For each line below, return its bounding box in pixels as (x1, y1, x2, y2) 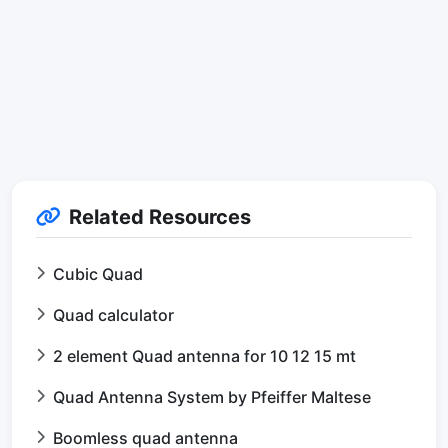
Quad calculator (53, 304, 174, 325)
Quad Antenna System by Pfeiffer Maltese (53, 386, 371, 407)
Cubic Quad (53, 263, 143, 284)
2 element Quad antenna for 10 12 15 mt (53, 345, 356, 366)
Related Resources (69, 204, 251, 229)
